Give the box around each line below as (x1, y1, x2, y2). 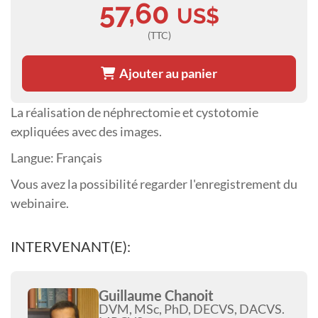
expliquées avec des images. (11, 123, 162, 139)
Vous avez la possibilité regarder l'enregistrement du (11, 175, 297, 192)
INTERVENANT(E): (11, 238, 131, 256)
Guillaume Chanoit (99, 287, 214, 305)
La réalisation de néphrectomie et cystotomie (11, 104, 258, 120)
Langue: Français (11, 149, 102, 165)
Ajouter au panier (115, 65, 217, 81)
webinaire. (11, 194, 69, 211)
